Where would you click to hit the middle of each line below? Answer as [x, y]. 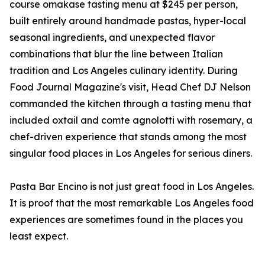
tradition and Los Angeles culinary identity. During [124, 71]
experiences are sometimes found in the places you [126, 220]
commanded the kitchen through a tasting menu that [130, 104]
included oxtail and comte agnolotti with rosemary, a [131, 120]
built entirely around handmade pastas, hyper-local [128, 21]
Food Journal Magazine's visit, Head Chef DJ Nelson [130, 87]
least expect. [39, 236]
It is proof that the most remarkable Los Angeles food [132, 203]
